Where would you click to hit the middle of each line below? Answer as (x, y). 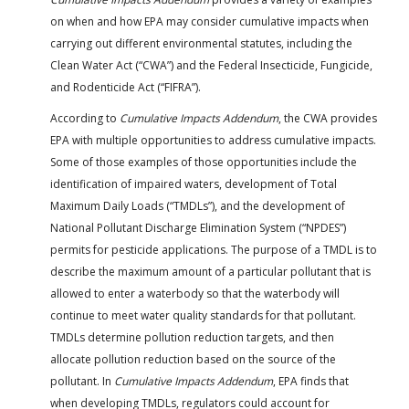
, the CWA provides (328, 118)
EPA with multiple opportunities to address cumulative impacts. (213, 140)
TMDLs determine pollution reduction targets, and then (192, 337)
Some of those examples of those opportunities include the (204, 162)
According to (85, 118)
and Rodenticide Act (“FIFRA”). (126, 87)
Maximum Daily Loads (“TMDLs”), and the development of (198, 205)
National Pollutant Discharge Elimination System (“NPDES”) (198, 227)
